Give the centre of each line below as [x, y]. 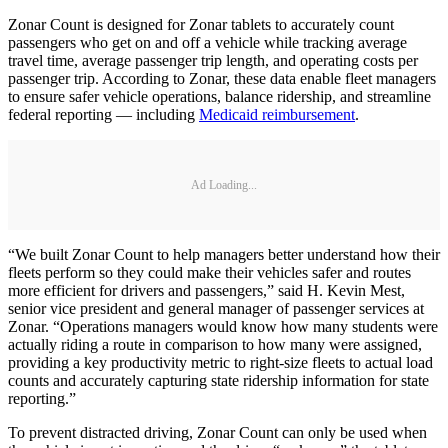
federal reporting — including [103, 115]
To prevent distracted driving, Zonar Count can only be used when [217, 433]
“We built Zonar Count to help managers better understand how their [224, 255]
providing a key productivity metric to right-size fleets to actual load [220, 363]
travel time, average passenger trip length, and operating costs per [213, 61]
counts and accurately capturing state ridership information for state [218, 381]
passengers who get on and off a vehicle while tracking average [207, 43]
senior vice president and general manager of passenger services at [216, 309]
